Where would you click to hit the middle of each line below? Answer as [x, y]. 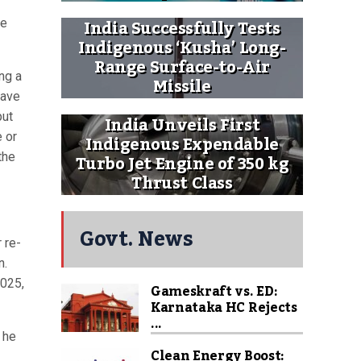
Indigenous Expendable [182, 145]
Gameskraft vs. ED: [214, 292]
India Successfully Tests [182, 29]
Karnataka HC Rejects [224, 308]
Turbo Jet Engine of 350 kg [182, 164]
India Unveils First [182, 126]
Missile [182, 87]
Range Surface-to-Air [182, 68]
